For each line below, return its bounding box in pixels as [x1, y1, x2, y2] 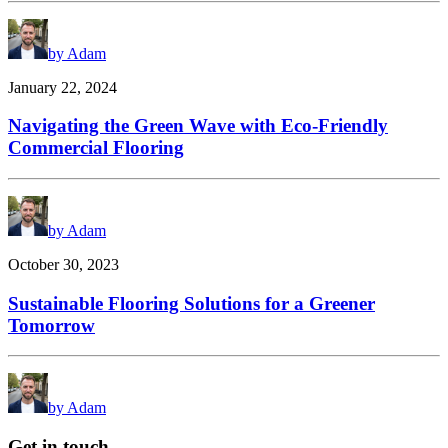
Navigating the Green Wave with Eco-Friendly [8, 115, 388, 137]
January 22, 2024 [8, 78, 117, 96]
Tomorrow [8, 314, 95, 336]
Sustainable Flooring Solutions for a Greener [8, 292, 375, 314]
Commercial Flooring [8, 137, 184, 159]
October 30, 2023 [8, 256, 119, 274]
